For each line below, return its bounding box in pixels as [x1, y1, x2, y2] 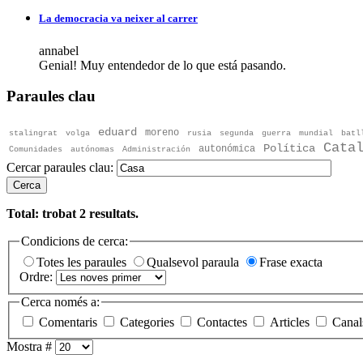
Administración [122, 145, 190, 155]
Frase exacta [259, 254, 322, 269]
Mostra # [6, 340, 55, 354]
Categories [120, 315, 177, 330]
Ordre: [19, 269, 56, 284]
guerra [262, 129, 291, 139]
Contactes [197, 315, 250, 330]
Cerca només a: [21, 294, 100, 309]
